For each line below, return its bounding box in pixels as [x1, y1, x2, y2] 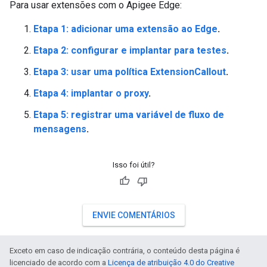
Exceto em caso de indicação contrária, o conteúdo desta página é [10, 246, 240, 255]
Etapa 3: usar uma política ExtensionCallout [33, 66, 226, 77]
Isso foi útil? [112, 160, 155, 169]
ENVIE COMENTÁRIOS [92, 210, 175, 220]
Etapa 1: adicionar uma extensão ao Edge [33, 23, 218, 35]
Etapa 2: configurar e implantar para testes [33, 45, 226, 56]
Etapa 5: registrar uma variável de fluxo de [33, 109, 224, 120]
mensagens [33, 123, 86, 135]
